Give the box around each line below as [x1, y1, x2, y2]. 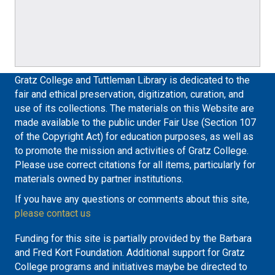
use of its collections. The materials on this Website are [15, 102, 254, 114]
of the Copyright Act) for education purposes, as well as [15, 130, 254, 142]
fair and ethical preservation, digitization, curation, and [15, 88, 244, 100]
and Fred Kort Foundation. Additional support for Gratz [15, 246, 245, 258]
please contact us [15, 207, 91, 219]
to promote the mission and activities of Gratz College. [15, 144, 249, 157]
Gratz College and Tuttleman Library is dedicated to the [15, 74, 250, 86]
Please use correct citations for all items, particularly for [15, 158, 255, 171]
